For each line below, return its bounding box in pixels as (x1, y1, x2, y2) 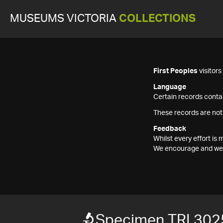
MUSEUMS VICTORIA (10, 13, 119, 24)
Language (153, 84, 186, 91)
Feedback (153, 125, 186, 132)
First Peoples (153, 68, 198, 75)
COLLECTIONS (119, 13, 196, 24)
